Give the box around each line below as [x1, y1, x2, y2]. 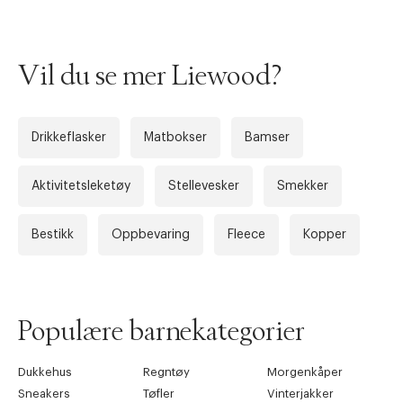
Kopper [303, 228, 346, 241]
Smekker [277, 179, 328, 193]
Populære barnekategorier [18, 318, 305, 345]
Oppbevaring [112, 228, 190, 241]
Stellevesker [168, 179, 239, 193]
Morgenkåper [267, 365, 344, 378]
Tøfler [142, 387, 175, 399]
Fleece [228, 228, 265, 241]
